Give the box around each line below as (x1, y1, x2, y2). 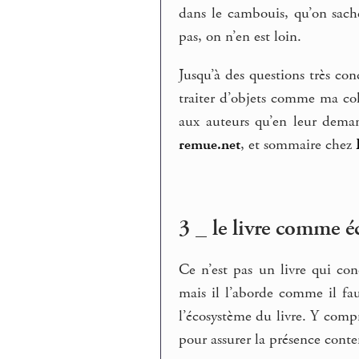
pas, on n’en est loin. (179, 27, 302, 47)
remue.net (179, 135, 241, 155)
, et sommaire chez (240, 135, 357, 155)
